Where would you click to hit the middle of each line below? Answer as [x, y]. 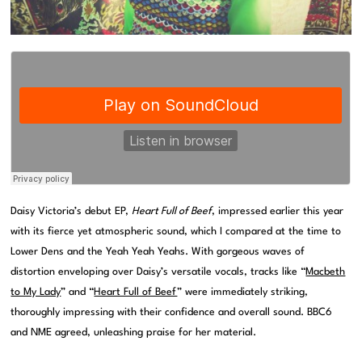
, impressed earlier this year [278, 211]
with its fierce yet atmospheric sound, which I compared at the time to [176, 231]
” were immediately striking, [243, 292]
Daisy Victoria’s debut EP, [72, 211]
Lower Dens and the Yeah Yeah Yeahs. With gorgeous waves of [158, 251]
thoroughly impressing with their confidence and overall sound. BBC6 [172, 312]
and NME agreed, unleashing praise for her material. [134, 332]
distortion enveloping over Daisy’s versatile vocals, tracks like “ [158, 271]
